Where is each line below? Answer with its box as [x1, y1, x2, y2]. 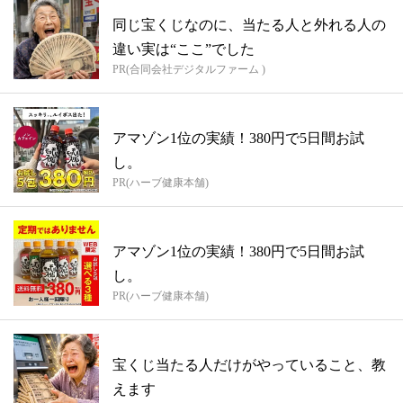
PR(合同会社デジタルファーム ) [112, 62, 265, 76]
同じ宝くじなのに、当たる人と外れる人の [112, 16, 386, 32]
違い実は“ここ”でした [112, 40, 255, 57]
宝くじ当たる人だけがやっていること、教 [112, 356, 386, 372]
